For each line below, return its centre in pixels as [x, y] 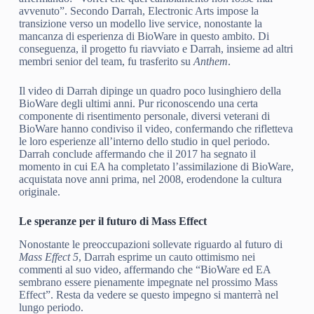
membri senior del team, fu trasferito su [106, 61]
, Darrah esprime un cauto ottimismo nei [166, 257]
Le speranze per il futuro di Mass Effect [112, 221]
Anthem [210, 61]
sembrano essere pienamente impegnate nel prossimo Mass [148, 282]
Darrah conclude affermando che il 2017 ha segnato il [137, 153]
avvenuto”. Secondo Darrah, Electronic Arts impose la [138, 11]
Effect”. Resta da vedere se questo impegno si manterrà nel [148, 294]
